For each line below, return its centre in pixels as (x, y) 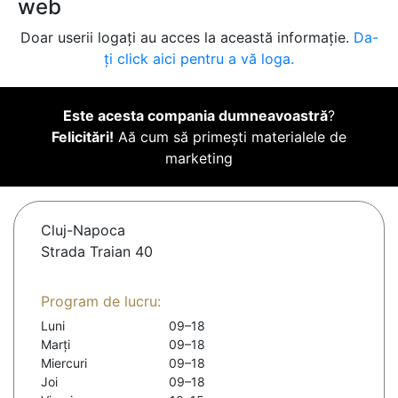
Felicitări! (83, 137)
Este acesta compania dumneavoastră (195, 116)
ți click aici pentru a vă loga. (199, 59)
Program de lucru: (101, 302)
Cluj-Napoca (83, 231)
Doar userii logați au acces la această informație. (187, 38)
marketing (199, 159)
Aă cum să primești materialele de (230, 137)
